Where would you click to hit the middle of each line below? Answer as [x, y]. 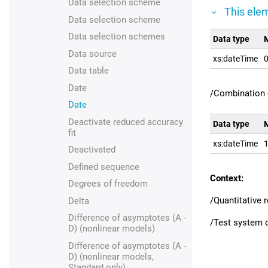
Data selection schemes [116, 36]
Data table [88, 71]
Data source [92, 54]
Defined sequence [103, 167]
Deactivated [92, 150]
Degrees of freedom [108, 184]
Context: [227, 178]
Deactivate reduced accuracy [125, 122]
